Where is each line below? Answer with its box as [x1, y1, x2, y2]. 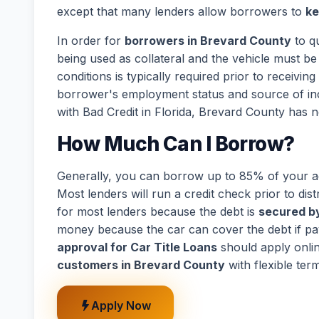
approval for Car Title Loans [57, 240, 217, 254]
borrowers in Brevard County [125, 33, 291, 48]
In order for [57, 33, 125, 48]
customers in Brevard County [57, 258, 225, 272]
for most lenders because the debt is [57, 204, 258, 219]
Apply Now [91, 298, 151, 313]
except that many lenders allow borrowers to [57, 4, 305, 19]
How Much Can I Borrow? [57, 132, 295, 156]
